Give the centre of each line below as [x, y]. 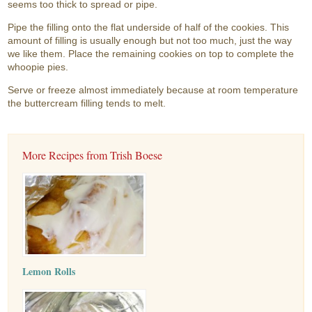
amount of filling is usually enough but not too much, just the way [150, 40]
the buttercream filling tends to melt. [87, 103]
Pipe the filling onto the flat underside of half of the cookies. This [149, 27]
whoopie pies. [38, 67]
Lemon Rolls [49, 271]
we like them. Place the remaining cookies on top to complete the [151, 54]
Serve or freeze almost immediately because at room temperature [153, 90]
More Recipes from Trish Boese [93, 155]
